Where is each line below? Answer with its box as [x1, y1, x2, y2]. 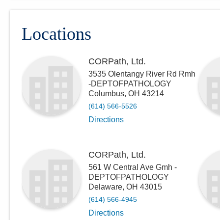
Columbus [88, 89, 124, 98]
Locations [22, 24, 91, 44]
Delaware [88, 183, 122, 191]
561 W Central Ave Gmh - [88, 163, 177, 171]
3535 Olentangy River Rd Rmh [88, 70, 195, 78]
